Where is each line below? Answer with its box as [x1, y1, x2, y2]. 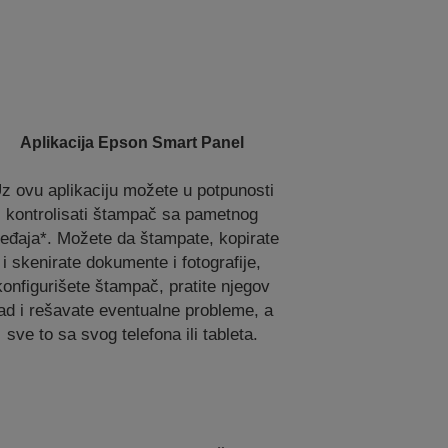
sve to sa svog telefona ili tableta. [6, 325, 258, 344]
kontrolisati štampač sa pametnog [6, 205, 259, 224]
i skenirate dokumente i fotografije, [3, 253, 262, 272]
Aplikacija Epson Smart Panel [20, 134, 245, 151]
